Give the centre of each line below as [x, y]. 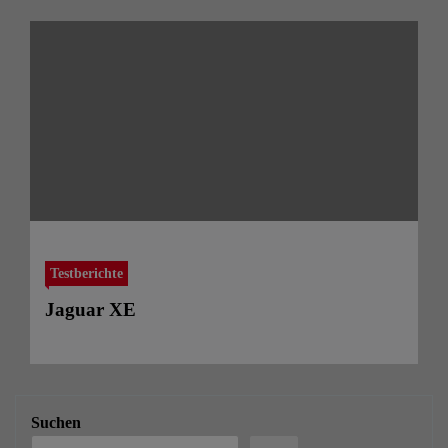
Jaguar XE [90, 309]
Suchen [56, 422]
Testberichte [86, 272]
